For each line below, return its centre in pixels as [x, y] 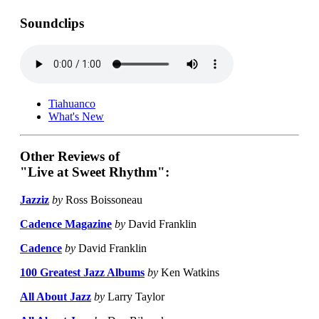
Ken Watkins [189, 273]
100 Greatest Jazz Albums [82, 273]
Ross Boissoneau [103, 200]
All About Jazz [56, 297]
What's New [76, 116]
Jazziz [35, 200]
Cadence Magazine [66, 224]
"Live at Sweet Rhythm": [95, 172]
